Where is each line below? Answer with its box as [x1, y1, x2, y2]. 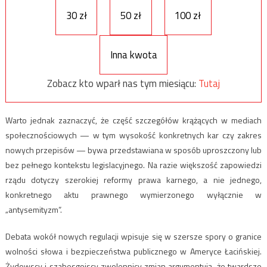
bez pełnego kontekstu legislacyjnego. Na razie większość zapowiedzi [5, 159, 262, 172]
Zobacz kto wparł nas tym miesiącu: [47, 75, 198, 91]
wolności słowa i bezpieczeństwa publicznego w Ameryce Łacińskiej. [5, 245, 262, 258]
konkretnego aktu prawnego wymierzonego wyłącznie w [5, 188, 262, 201]
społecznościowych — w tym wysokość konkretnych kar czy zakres [5, 129, 262, 142]
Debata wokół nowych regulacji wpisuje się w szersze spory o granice [5, 230, 262, 243]
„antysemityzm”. [5, 203, 62, 216]
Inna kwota [110, 46, 157, 63]
